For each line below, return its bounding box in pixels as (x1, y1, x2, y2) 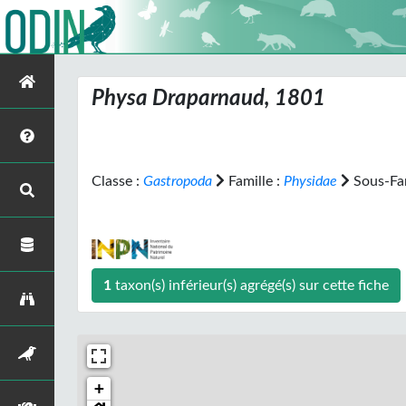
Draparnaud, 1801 (148, 88, 325, 110)
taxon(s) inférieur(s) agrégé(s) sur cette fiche (358, 278, 389, 293)
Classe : (92, 174, 143, 188)
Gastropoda (143, 174, 212, 188)
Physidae (284, 174, 337, 188)
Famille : (225, 174, 284, 188)
